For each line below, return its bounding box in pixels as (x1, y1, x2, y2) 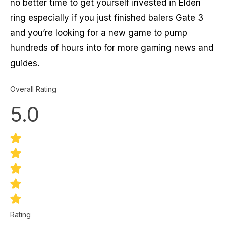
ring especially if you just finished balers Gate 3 (10, 13, 203, 23)
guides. (10, 58, 39, 69)
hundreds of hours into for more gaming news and (10, 43, 213, 53)
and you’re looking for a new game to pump (10, 28, 187, 38)
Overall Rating (10, 84, 56, 93)
